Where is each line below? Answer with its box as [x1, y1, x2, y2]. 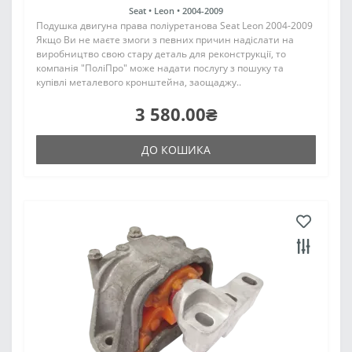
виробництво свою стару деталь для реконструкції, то [36, 47, 286, 60]
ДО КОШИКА [141, 142, 211, 157]
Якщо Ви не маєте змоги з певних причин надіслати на [36, 33, 294, 46]
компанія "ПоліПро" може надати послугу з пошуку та [36, 61, 284, 75]
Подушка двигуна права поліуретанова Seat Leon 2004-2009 [36, 19, 313, 32]
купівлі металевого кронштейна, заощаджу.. [36, 75, 241, 89]
